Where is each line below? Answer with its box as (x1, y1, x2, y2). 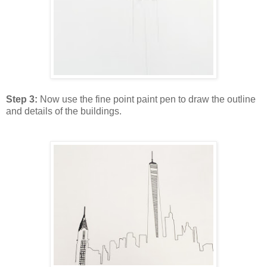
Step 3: (6, 94, 40, 105)
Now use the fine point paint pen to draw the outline (40, 94, 256, 105)
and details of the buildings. (6, 106, 122, 117)
